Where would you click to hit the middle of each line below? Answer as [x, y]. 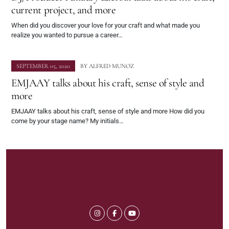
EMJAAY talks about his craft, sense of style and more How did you [108, 111]
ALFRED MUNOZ [111, 66]
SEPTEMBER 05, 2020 [43, 66]
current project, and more [64, 10]
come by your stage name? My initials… [67, 121]
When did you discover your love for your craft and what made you [106, 26]
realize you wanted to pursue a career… [67, 35]
